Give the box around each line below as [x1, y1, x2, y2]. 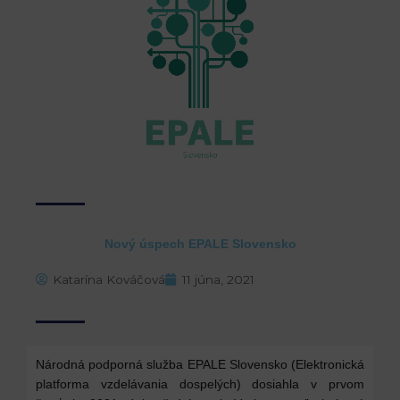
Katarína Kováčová [53, 272, 165, 287]
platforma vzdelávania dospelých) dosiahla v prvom [36, 377, 364, 392]
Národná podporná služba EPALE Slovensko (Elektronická [36, 357, 364, 372]
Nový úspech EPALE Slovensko [104, 237, 296, 252]
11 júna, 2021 [182, 272, 254, 287]
